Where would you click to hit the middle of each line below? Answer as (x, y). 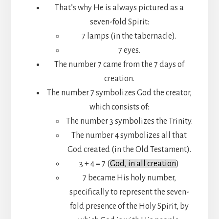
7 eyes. (129, 50)
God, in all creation (143, 164)
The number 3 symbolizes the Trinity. (129, 121)
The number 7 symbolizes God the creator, (119, 93)
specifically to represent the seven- (129, 192)
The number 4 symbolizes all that (129, 135)
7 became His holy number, (129, 178)
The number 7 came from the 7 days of (119, 64)
